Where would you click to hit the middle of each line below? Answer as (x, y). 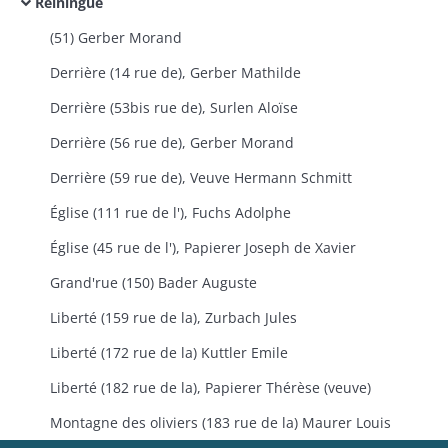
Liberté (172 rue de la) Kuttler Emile (169, 352)
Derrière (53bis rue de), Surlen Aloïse (174, 107)
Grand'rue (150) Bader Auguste (153, 282)
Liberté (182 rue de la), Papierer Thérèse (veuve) (210, 387)
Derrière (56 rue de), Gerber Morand (172, 142)
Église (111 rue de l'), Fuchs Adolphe (170, 212)
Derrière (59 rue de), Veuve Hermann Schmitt (201, 177)
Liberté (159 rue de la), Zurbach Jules (173, 317)
